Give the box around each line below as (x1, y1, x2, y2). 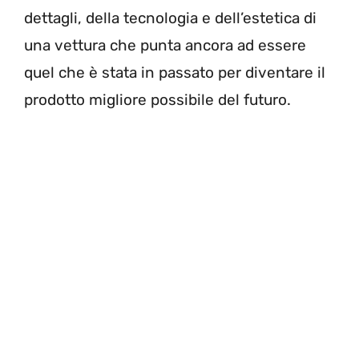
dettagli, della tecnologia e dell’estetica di (24, 8, 317, 27)
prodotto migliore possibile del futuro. (24, 90, 291, 109)
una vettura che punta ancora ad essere (24, 35, 306, 54)
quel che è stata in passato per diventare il (24, 63, 325, 82)
